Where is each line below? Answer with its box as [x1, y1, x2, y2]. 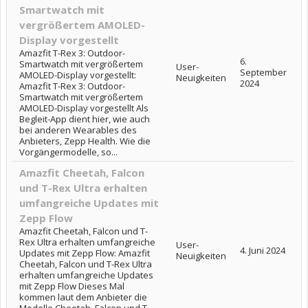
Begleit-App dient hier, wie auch [19, 113, 150, 125]
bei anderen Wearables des [19, 124, 137, 136]
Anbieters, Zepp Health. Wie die [19, 135, 151, 147]
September [240, 66, 287, 78]
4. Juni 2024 [240, 244, 285, 256]
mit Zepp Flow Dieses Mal [19, 280, 124, 292]
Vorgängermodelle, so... [19, 146, 118, 158]
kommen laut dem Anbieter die [19, 291, 147, 303]
